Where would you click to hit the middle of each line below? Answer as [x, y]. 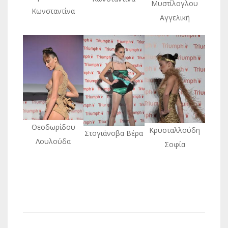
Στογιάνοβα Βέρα [114, 133]
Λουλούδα [53, 141]
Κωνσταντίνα [53, 11]
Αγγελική [175, 17]
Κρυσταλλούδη [175, 130]
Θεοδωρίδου [53, 127]
